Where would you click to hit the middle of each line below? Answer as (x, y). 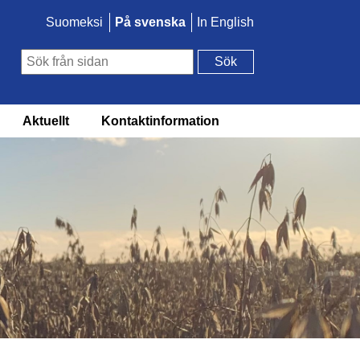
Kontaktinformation (160, 121)
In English (226, 22)
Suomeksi (75, 22)
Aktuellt (45, 121)
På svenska (150, 22)
